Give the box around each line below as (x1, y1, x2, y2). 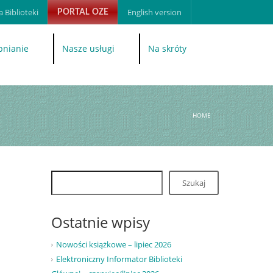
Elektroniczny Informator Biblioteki (55, 253, 182, 265)
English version (127, 7, 182, 18)
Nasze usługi (62, 43, 115, 54)
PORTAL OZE (57, 7, 108, 17)
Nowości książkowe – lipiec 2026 (55, 239, 171, 250)
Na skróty (148, 43, 186, 54)
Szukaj (182, 177, 205, 188)
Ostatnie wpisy (51, 212, 150, 232)
